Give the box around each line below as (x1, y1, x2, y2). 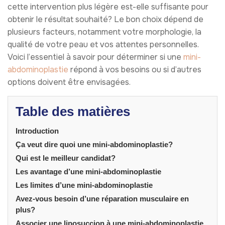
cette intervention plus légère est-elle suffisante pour (8, 1, 208, 12)
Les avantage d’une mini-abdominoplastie (16, 167, 161, 176)
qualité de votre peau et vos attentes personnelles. (8, 39, 199, 50)
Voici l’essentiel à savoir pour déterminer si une (8, 51, 183, 62)
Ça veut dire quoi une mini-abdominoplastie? (16, 140, 173, 149)
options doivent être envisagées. (8, 76, 131, 87)
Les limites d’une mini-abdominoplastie (16, 180, 153, 189)
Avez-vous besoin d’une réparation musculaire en (16, 194, 189, 203)
